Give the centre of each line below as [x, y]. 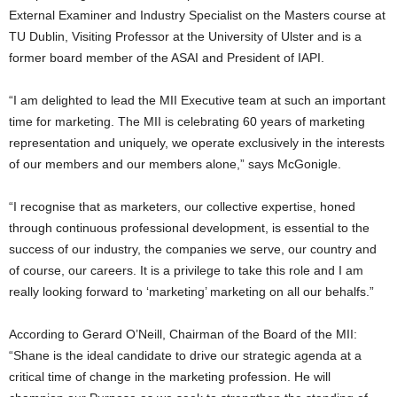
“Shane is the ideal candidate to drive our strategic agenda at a [185, 356]
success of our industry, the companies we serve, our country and [193, 249]
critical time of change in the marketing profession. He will [170, 377]
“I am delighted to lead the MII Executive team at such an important [197, 101]
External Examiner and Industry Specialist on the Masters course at [197, 16]
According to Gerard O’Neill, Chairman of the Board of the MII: [183, 335]
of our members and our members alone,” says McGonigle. [175, 164]
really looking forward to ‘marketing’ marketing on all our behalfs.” [191, 292]
